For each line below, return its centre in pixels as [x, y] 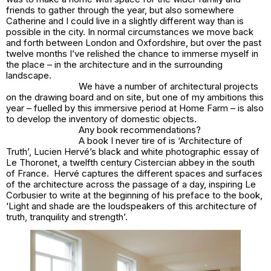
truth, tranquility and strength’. [67, 217]
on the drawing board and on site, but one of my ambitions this [135, 97]
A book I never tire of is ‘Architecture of [161, 140]
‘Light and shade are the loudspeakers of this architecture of [132, 206]
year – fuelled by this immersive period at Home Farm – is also [135, 108]
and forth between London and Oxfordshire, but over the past [134, 42]
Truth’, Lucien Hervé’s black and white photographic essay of [133, 151]
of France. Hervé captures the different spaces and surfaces [134, 173]
